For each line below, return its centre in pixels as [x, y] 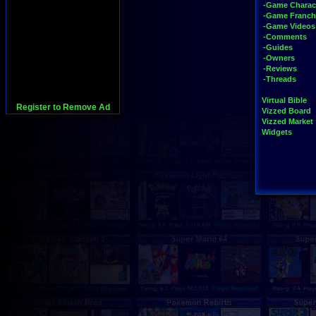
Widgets [277, 132]
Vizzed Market [287, 121]
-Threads [280, 79]
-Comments [285, 37]
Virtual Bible [284, 100]
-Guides [278, 47]
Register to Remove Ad [63, 107]
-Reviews [280, 68]
